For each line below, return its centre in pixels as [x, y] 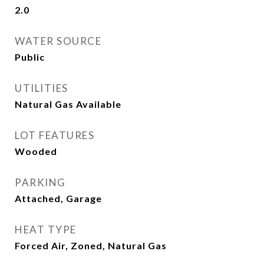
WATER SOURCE [58, 41]
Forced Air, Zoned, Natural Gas [91, 245]
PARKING [40, 182]
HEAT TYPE [46, 230]
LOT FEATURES [55, 135]
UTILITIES [42, 88]
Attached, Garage [58, 198]
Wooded [36, 151]
